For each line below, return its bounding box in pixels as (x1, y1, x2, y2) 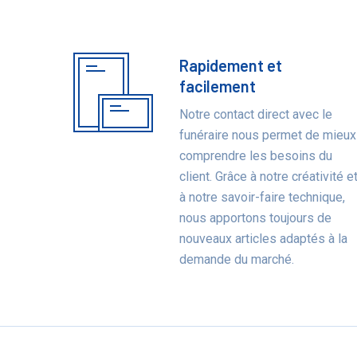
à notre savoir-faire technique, (179, 190, 346, 205)
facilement (179, 76, 257, 96)
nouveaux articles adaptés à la (179, 231, 348, 246)
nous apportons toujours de (179, 210, 332, 226)
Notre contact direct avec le (179, 107, 333, 122)
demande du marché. (179, 252, 295, 267)
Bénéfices (73, 57, 176, 85)
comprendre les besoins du (179, 148, 333, 163)
